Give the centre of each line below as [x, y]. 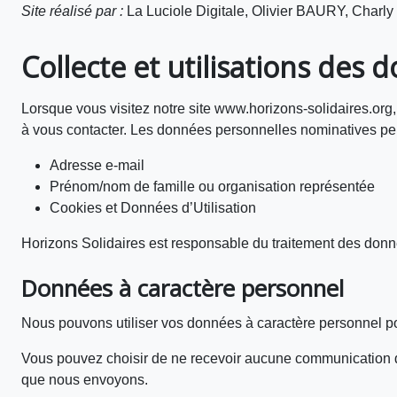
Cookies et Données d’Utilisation [153, 208]
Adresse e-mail [97, 165]
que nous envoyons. [85, 380]
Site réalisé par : [72, 11]
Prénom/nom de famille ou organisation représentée [212, 187]
